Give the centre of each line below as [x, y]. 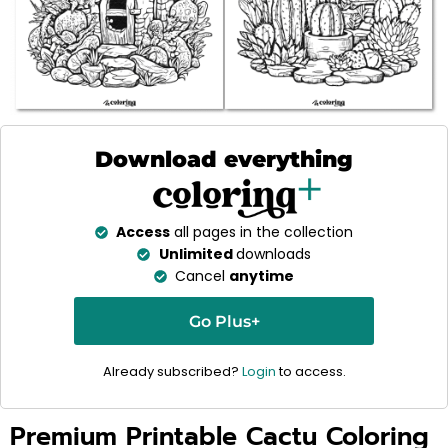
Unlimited [197, 254]
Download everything [224, 159]
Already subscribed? [172, 372]
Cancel [202, 276]
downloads [273, 254]
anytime [262, 276]
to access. [310, 372]
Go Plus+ [224, 321]
